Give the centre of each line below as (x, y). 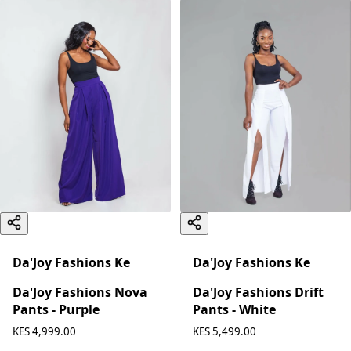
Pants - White (234, 309)
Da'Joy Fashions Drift (258, 292)
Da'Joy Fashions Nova (80, 292)
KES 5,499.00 (224, 331)
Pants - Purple (56, 309)
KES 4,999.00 (44, 331)
